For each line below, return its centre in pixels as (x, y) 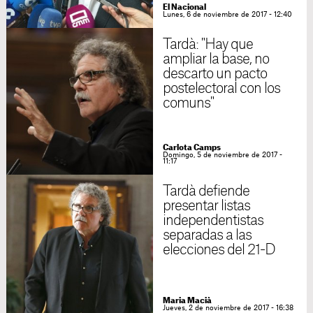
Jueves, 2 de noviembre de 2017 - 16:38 (228, 308)
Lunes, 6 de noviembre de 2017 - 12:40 (227, 15)
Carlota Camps (191, 148)
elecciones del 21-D (219, 250)
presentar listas (206, 206)
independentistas (213, 221)
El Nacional (184, 7)
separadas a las (207, 235)
